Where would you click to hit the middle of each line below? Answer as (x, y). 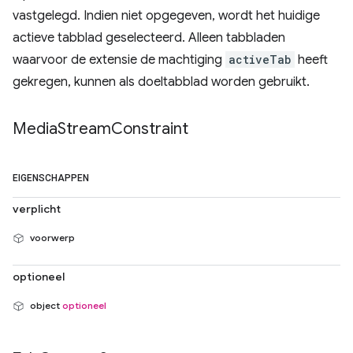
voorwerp (51, 238)
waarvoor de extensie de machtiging (119, 60)
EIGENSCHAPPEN (52, 178)
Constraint (150, 129)
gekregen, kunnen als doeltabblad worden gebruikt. (161, 82)
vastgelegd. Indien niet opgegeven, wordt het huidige (166, 16)
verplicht (37, 209)
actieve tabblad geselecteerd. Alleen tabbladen (149, 38)
